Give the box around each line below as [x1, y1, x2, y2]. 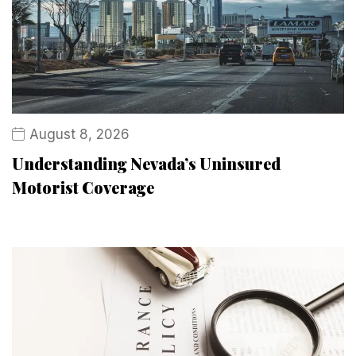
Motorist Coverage [12, 176, 154, 198]
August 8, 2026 [29, 126, 130, 142]
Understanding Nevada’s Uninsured [12, 152, 281, 174]
